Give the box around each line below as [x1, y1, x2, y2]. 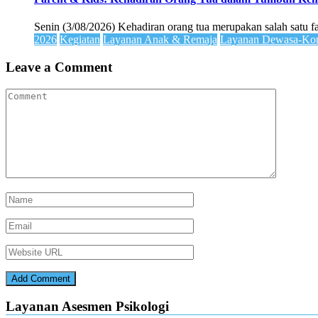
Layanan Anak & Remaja [103, 33, 217, 46]
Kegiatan [60, 33, 100, 46]
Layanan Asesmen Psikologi [6, 299, 169, 314]
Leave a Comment [6, 59, 112, 75]
